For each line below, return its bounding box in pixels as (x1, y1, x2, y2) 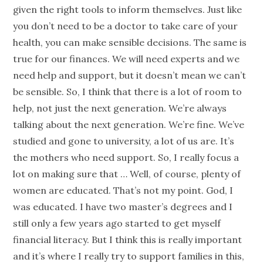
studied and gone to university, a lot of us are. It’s (13, 135, 235, 147)
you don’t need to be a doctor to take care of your (13, 20, 238, 32)
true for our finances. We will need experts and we (13, 53, 240, 65)
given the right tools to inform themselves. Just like (13, 4, 242, 16)
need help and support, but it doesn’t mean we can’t (13, 69, 247, 82)
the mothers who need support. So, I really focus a (13, 151, 240, 164)
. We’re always (164, 102, 227, 114)
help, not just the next (13, 102, 114, 114)
